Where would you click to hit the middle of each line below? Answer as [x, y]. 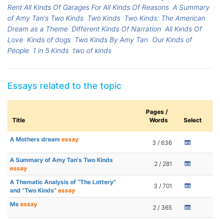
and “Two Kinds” [34, 191]
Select [193, 120]
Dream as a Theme [38, 29]
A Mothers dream [36, 139]
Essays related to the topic [64, 86]
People [18, 51]
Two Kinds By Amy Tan [111, 40]
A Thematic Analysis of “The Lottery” [63, 182]
